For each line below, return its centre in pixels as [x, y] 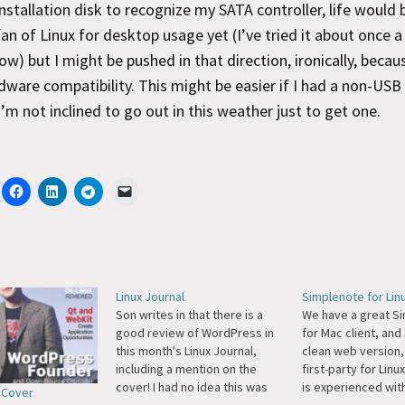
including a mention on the [186, 369]
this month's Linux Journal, [186, 351]
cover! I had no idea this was [191, 387]
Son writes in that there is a [189, 315]
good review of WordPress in [194, 333]
